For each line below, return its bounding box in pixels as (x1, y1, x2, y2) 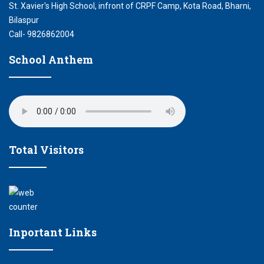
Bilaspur (9, 15, 39, 25)
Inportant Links (9, 225, 97, 239)
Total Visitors (9, 142, 84, 157)
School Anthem (9, 52, 93, 67)
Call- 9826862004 (9, 29, 74, 39)
